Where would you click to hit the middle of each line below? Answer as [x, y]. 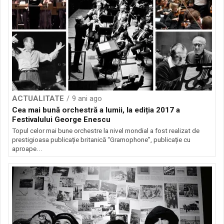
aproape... [27, 149]
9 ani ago [87, 98]
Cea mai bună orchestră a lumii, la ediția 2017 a [96, 110]
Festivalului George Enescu [61, 119]
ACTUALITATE [38, 98]
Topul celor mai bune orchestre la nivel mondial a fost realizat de [106, 131]
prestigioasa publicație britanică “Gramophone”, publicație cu [101, 140]
